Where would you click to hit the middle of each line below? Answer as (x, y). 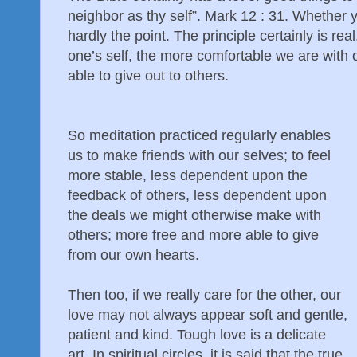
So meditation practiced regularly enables (199, 135)
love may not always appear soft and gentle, (208, 314)
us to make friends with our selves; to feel (199, 155)
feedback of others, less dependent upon (197, 195)
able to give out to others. (148, 75)
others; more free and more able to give (193, 235)
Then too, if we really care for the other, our (204, 294)
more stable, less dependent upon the (188, 175)
